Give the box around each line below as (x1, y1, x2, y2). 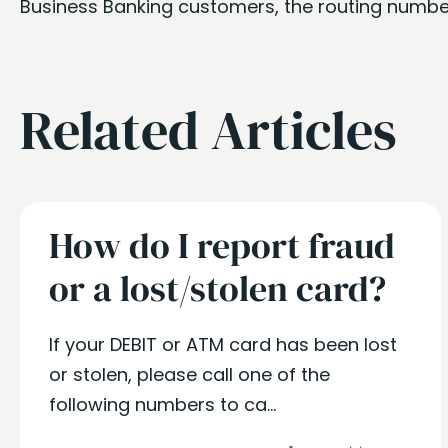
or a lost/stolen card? (49, 264, 386, 313)
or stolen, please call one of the (49, 362, 330, 387)
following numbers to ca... (49, 392, 276, 417)
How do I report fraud (49, 221, 395, 270)
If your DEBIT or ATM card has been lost (49, 332, 397, 357)
